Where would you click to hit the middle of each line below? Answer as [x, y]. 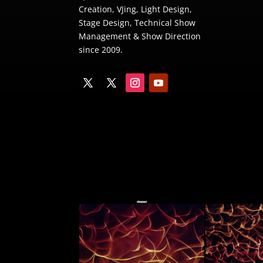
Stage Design [104, 22]
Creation [96, 9]
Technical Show [164, 22]
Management [106, 36]
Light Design [166, 9]
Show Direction [171, 36]
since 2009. [101, 49]
